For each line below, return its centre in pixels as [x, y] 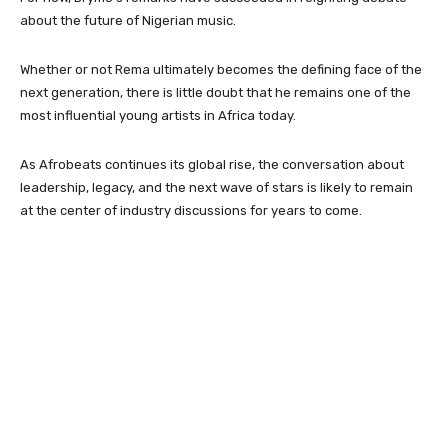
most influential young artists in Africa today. [158, 115]
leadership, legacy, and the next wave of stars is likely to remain [216, 187]
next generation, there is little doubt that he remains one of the [215, 92]
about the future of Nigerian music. [128, 20]
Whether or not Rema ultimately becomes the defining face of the [221, 69]
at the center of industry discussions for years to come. [191, 210]
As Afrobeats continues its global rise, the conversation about [212, 164]
